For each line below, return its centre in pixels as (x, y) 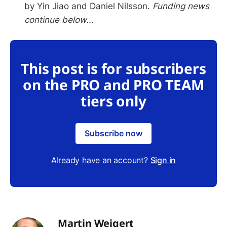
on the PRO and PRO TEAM (113, 84)
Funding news (181, 6)
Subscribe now (113, 133)
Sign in (163, 160)
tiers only (113, 101)
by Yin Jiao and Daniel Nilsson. (88, 6)
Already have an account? (101, 160)
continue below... (59, 20)
